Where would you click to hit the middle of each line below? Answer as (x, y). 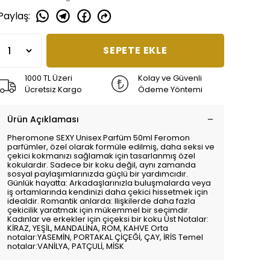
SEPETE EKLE (135, 50)
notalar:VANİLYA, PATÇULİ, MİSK (66, 246)
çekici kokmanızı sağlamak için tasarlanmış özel (101, 156)
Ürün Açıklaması (43, 119)
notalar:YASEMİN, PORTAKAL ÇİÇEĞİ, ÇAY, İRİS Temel (105, 237)
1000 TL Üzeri (49, 78)
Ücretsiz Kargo (53, 89)
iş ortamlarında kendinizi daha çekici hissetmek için (108, 192)
